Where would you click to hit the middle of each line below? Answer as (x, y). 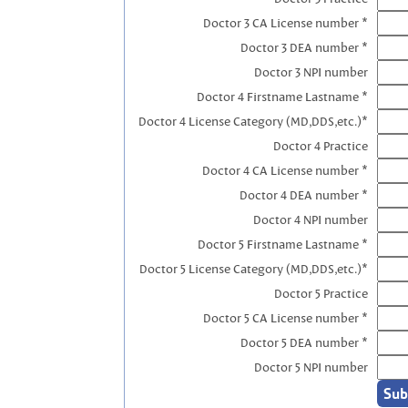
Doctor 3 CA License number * (286, 23)
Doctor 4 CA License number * (285, 170)
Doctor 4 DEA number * (304, 195)
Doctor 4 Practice (321, 146)
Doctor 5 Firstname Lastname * (283, 244)
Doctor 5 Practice (321, 293)
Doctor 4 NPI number (311, 219)
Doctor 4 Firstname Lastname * (282, 97)
